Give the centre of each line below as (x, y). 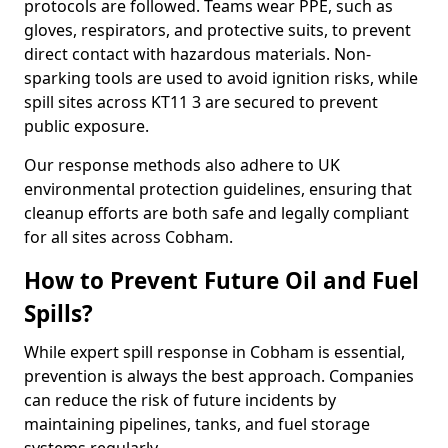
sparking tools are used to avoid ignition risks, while (221, 78)
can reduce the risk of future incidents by (180, 400)
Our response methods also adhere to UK (182, 165)
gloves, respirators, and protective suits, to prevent (217, 30)
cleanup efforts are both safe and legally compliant (216, 213)
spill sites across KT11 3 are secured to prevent (201, 102)
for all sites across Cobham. (128, 237)
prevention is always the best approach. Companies (219, 376)
